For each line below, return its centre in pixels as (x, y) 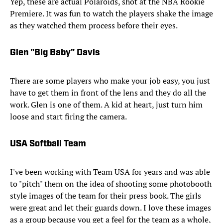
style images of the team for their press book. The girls (106, 196)
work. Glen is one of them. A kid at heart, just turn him (106, 105)
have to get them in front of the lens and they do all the (108, 93)
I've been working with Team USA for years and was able (110, 172)
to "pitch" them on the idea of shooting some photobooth (111, 184)
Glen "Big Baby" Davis (55, 53)
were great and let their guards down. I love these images (111, 208)
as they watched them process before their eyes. (94, 26)
